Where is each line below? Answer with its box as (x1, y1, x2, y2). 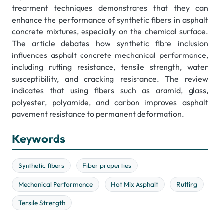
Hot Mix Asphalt (111, 180, 158, 189)
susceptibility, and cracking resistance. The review (12, 74, 208, 84)
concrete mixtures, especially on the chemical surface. (12, 27, 208, 37)
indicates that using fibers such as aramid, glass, (12, 85, 208, 96)
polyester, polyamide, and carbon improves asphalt (12, 97, 208, 108)
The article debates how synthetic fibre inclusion (12, 38, 208, 49)
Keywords (12, 131, 65, 146)
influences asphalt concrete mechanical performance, (12, 50, 208, 60)
